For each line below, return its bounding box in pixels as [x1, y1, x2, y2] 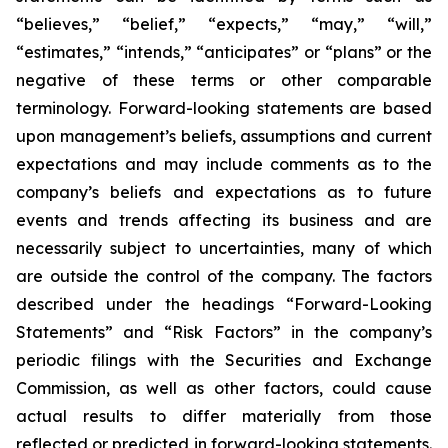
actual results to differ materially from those [16, 406, 432, 426]
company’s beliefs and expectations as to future [16, 182, 432, 202]
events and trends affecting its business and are [16, 210, 432, 230]
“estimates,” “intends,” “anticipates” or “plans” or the [16, 42, 432, 62]
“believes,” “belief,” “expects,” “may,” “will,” [16, 14, 432, 34]
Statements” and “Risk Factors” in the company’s [16, 322, 432, 342]
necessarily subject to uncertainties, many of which [16, 238, 432, 258]
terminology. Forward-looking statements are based [16, 98, 432, 118]
